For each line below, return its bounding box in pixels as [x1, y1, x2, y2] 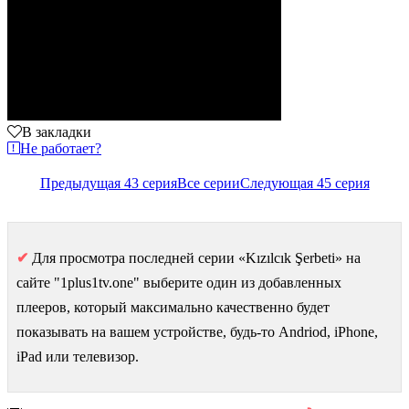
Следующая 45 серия [239, 174, 370, 191]
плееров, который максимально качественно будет [16, 299, 330, 315]
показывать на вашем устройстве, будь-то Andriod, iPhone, [16, 323, 378, 340]
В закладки [22, 123, 91, 140]
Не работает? [20, 140, 101, 156]
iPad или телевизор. [16, 348, 139, 364]
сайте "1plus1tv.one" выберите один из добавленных [16, 274, 341, 290]
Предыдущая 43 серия [39, 174, 177, 191]
